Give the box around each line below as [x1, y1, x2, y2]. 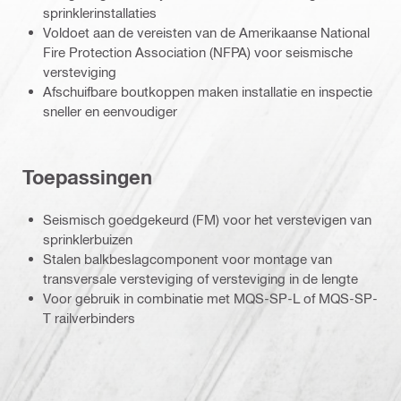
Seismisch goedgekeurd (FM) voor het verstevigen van [43, 210, 371, 227]
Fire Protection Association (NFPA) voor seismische [43, 43, 353, 60]
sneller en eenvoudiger [43, 102, 177, 119]
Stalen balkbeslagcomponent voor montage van [43, 250, 332, 267]
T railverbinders [43, 309, 135, 326]
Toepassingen [22, 166, 152, 190]
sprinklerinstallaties [43, 4, 157, 21]
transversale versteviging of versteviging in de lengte [43, 269, 358, 286]
